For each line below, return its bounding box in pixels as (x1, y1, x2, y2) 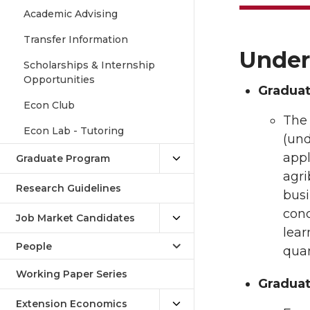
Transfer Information (24, 33, 128, 46)
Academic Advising (24, 8, 118, 20)
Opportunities (24, 73, 95, 86)
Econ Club (24, 99, 75, 111)
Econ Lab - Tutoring (24, 125, 124, 137)
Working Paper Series (16, 268, 127, 280)
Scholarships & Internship (24, 59, 155, 71)
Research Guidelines (16, 182, 121, 194)
